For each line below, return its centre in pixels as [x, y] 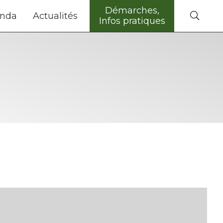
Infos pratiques [132, 21]
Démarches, [132, 10]
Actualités [55, 16]
